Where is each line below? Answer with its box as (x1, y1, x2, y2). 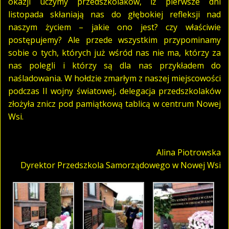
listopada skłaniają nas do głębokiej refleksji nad (8, 8, 221, 20)
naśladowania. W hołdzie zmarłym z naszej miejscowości (8, 72, 221, 84)
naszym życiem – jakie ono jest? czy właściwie (8, 21, 221, 33)
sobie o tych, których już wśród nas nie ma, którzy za (8, 47, 221, 58)
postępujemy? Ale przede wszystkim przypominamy (8, 34, 221, 45)
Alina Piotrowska (156, 146, 221, 158)
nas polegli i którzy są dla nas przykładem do (8, 59, 221, 71)
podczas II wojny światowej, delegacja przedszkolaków (8, 85, 221, 97)
